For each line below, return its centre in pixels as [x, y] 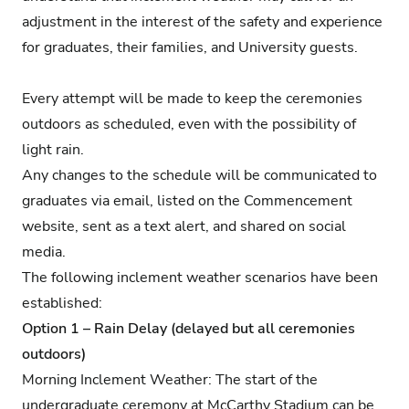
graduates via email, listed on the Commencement [187, 200]
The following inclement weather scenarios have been [200, 277]
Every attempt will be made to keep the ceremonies [192, 98]
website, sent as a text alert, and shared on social [184, 226]
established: [64, 303]
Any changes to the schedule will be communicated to [199, 175]
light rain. [56, 149]
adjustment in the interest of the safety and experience [202, 21]
